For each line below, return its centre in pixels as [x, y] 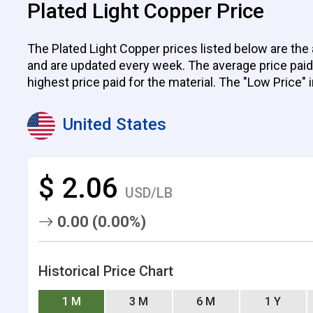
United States [112, 125]
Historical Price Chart [105, 271]
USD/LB [148, 193]
